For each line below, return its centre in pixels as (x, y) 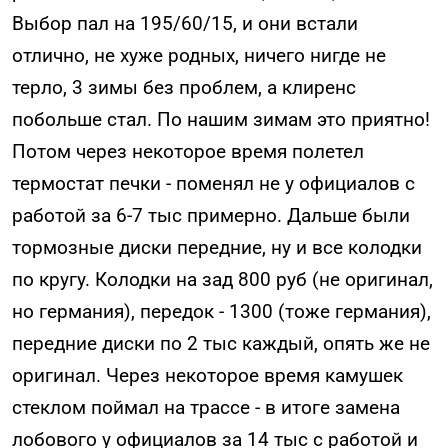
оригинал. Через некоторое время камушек (207, 376)
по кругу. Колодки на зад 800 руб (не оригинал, (222, 280)
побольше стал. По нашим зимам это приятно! (221, 120)
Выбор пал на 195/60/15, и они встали (185, 24)
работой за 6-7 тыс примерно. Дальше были (211, 216)
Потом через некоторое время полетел (188, 152)
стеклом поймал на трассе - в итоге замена (206, 408)
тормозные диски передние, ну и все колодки (217, 248)
